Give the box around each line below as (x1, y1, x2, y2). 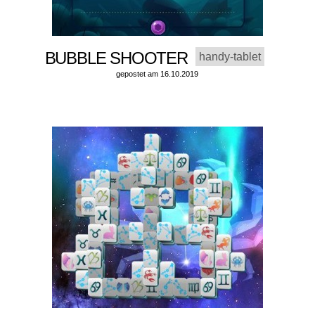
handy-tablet (199, 51, 262, 63)
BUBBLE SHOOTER (44, 49, 196, 68)
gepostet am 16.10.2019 (116, 70, 199, 79)
